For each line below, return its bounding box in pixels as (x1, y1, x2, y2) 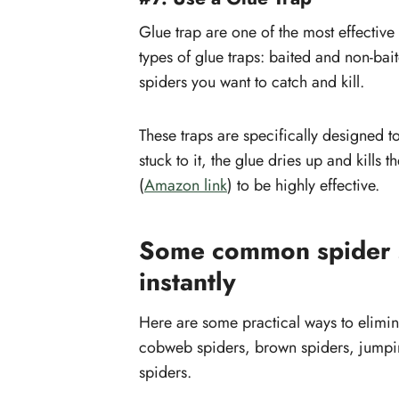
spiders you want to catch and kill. (139, 69, 364, 94)
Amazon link (144, 173, 227, 197)
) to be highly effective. (227, 173, 379, 197)
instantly (139, 263, 236, 300)
